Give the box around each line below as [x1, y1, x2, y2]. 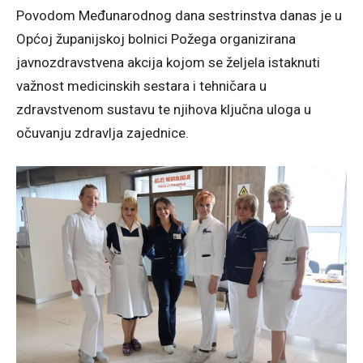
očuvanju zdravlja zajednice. [16, 124, 189, 141]
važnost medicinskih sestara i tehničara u [16, 77, 267, 94]
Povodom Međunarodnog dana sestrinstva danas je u [16, 6, 342, 23]
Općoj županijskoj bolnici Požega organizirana [16, 30, 296, 47]
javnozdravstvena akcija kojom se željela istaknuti [16, 53, 320, 70]
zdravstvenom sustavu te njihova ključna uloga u [16, 100, 311, 117]
